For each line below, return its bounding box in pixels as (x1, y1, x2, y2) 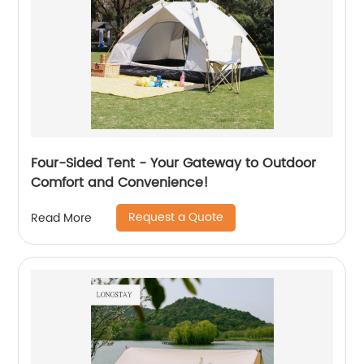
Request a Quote (128, 208, 224, 227)
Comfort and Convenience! (31, 172, 210, 193)
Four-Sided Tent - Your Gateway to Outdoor (31, 153, 317, 174)
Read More (31, 208, 93, 227)
